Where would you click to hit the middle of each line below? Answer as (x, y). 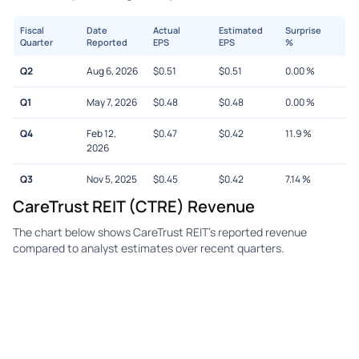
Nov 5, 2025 (111, 179)
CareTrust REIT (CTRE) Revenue (134, 206)
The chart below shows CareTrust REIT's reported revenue (160, 232)
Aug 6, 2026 (112, 71)
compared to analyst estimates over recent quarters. (149, 248)
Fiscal (32, 30)
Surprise (304, 30)
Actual (166, 30)
